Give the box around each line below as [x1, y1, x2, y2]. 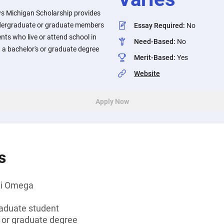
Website [134, 69, 160, 77]
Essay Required [134, 21, 183, 29]
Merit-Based [134, 53, 173, 61]
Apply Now [95, 97, 129, 105]
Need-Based [134, 37, 173, 45]
